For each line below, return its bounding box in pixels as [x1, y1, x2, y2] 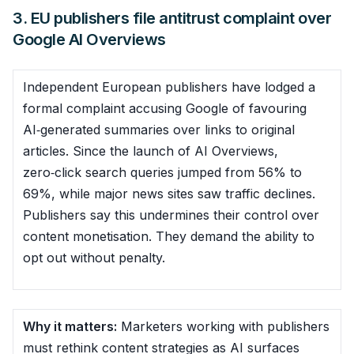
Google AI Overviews [13, 29, 166, 49]
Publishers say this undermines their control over [23, 206, 319, 223]
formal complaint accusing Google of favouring [23, 100, 307, 116]
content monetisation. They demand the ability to [23, 228, 314, 244]
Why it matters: [23, 318, 117, 334]
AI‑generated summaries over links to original [23, 121, 295, 137]
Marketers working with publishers [117, 318, 330, 334]
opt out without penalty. [23, 249, 165, 265]
